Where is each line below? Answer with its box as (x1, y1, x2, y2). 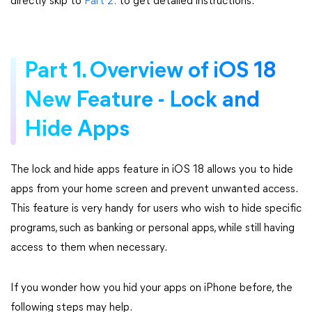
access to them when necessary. (10, 242, 167, 253)
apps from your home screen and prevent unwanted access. (10, 184, 297, 195)
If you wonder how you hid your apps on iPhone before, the (10, 283, 292, 294)
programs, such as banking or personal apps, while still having (10, 223, 295, 234)
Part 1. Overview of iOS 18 (24, 61, 276, 83)
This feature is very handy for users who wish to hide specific (10, 203, 302, 214)
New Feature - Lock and (24, 90, 260, 112)
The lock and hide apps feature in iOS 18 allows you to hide (10, 164, 293, 175)
